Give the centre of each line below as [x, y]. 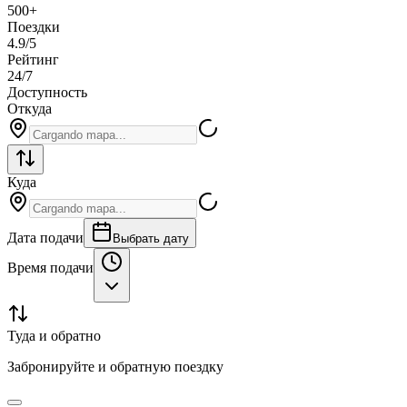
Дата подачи [45, 237]
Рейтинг [33, 59]
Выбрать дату [151, 238]
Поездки [34, 26]
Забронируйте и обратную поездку [115, 366]
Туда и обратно [54, 335]
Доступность [47, 92]
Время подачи [50, 267]
